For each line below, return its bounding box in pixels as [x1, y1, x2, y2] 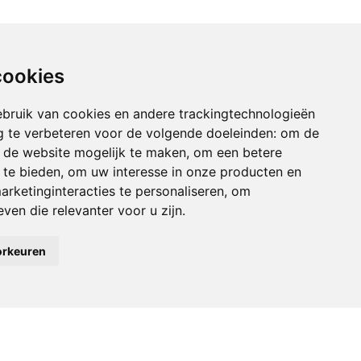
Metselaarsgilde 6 [11, 344, 94, 356]
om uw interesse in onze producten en [68, 164, 301, 180]
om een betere [193, 144, 282, 160]
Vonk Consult [11, 330, 74, 342]
